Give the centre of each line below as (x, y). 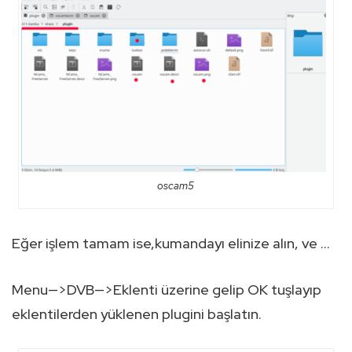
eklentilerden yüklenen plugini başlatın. (137, 314)
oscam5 (176, 186)
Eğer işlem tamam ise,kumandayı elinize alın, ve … (171, 244)
